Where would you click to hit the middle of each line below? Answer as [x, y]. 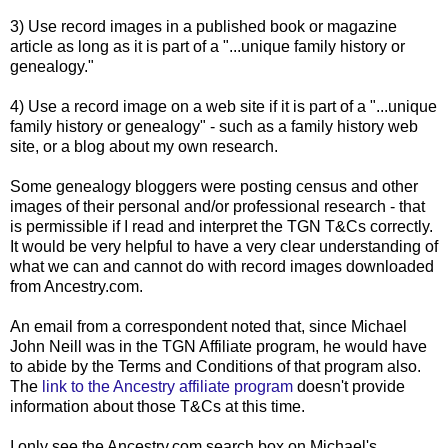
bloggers [166, 186]
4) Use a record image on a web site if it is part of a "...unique [223, 106]
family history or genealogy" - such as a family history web [214, 126]
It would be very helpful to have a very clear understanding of [224, 246]
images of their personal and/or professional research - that [217, 206]
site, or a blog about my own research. [144, 146]
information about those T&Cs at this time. [157, 406]
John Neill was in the [86, 346]
